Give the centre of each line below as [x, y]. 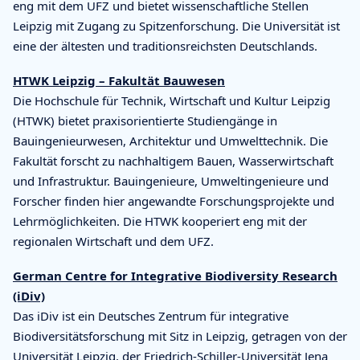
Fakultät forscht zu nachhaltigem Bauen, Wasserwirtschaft [173, 160]
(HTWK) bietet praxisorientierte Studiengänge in [145, 120]
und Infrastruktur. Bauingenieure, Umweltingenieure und [171, 180]
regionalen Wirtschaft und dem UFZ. [113, 241]
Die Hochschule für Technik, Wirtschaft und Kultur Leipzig [172, 100]
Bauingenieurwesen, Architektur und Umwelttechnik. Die [170, 140]
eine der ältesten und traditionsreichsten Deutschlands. [165, 45]
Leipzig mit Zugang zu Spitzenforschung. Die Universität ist [176, 25]
